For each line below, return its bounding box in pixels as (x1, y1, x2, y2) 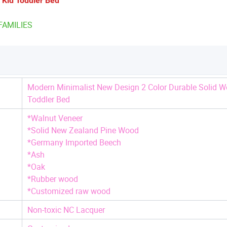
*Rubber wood (27, 173, 78, 185)
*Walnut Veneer (27, 112, 83, 124)
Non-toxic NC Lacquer (27, 204, 105, 216)
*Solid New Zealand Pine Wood (27, 125, 139, 136)
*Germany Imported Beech (27, 137, 121, 148)
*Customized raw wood (27, 185, 110, 197)
